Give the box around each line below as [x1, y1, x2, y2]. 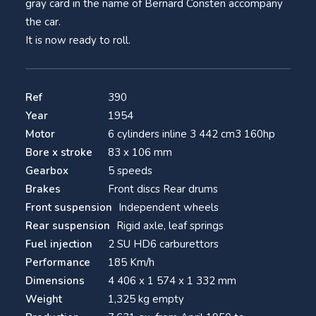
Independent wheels [119, 200, 219, 214]
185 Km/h [108, 255, 154, 269]
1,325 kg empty [108, 292, 184, 306]
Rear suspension [25, 219, 110, 233]
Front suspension [25, 200, 112, 214]
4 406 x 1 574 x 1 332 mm [108, 274, 236, 288]
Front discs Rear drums [108, 182, 218, 196]
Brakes [25, 182, 61, 196]
